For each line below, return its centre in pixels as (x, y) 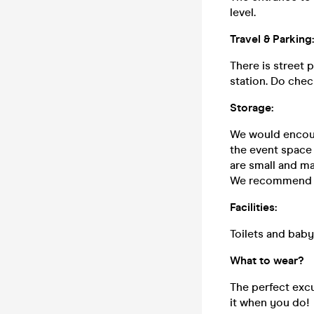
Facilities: (253, 207)
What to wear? (267, 260)
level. (243, 12)
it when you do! (270, 302)
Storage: (252, 108)
